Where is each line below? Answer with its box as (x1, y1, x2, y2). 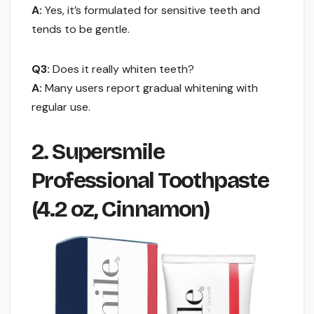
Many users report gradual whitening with (42, 80, 258, 95)
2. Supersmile (32, 137, 165, 165)
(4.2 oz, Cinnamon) (32, 195, 210, 223)
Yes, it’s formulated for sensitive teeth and (42, 2, 260, 18)
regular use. (32, 99, 90, 114)
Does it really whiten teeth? (50, 61, 194, 76)
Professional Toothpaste (32, 166, 269, 194)
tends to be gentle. (32, 21, 130, 36)
